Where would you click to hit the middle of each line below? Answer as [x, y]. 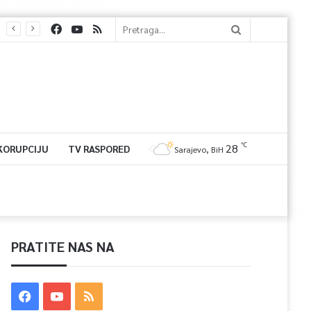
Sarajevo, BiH [199, 149]
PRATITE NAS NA [63, 246]
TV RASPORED [99, 149]
